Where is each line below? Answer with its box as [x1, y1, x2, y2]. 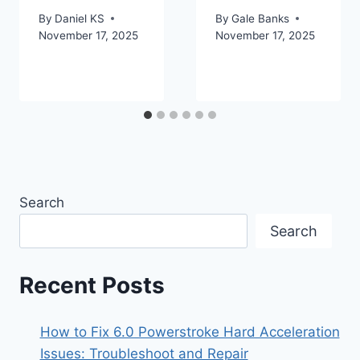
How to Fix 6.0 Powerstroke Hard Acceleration [39, 324, 340, 341]
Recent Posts [19, 272, 165, 300]
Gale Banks [231, 11, 290, 25]
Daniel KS [55, 11, 105, 25]
